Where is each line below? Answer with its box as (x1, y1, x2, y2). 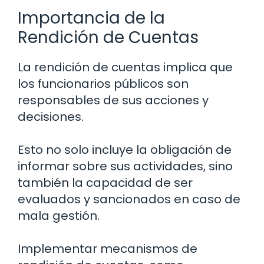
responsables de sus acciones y (18, 91, 209, 108)
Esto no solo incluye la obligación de (18, 141, 232, 158)
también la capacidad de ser (18, 174, 193, 191)
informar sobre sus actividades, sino (18, 157, 233, 174)
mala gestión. (18, 207, 100, 224)
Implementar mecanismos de (18, 240, 197, 257)
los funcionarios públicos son (18, 75, 189, 92)
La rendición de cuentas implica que (18, 58, 233, 75)
